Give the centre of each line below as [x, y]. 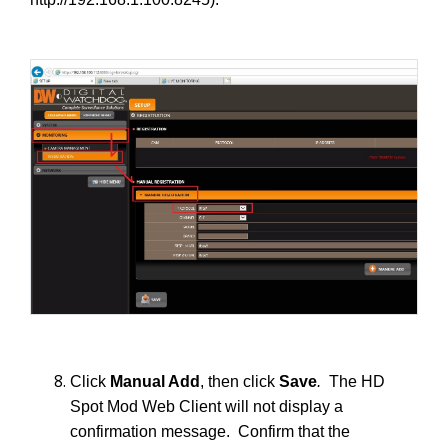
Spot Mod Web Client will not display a [206, 407]
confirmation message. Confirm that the [210, 432]
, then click [239, 382]
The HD [357, 382]
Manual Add [155, 382]
